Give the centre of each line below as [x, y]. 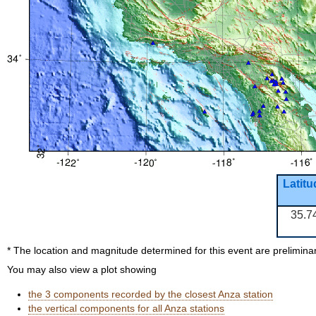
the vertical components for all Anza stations [126, 308]
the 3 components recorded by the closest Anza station [151, 294]
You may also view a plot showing [82, 269]
